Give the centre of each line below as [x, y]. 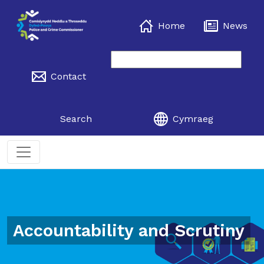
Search [76, 119]
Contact [68, 76]
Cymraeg [193, 119]
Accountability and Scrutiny [129, 230]
